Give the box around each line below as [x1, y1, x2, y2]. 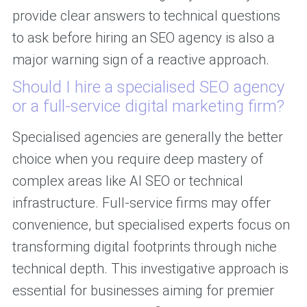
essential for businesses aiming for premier [12, 282, 274, 299]
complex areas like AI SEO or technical [12, 173, 243, 190]
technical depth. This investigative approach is [12, 260, 288, 278]
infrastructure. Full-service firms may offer [12, 195, 271, 212]
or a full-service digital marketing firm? [12, 97, 284, 116]
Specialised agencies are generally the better [12, 129, 283, 146]
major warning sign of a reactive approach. [12, 51, 269, 69]
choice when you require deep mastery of [12, 151, 263, 168]
